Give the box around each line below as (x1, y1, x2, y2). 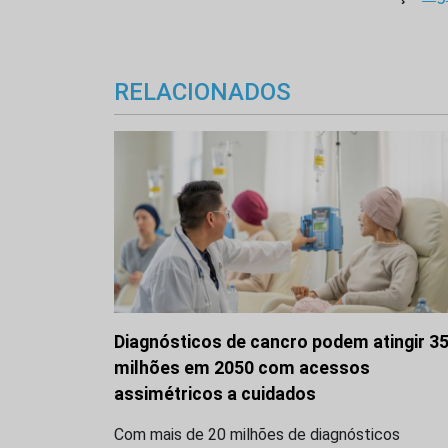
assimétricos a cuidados (114, 384, 316, 405)
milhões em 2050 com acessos (114, 358, 370, 379)
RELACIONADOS (114, 78, 291, 107)
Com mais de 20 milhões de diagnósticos (114, 425, 400, 445)
